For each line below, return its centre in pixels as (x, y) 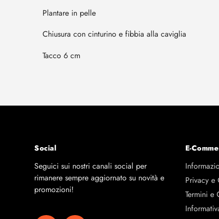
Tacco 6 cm (61, 55)
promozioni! (54, 190)
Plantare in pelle (69, 13)
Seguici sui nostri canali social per (90, 166)
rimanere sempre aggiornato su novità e (99, 178)
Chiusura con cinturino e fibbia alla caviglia (114, 34)
